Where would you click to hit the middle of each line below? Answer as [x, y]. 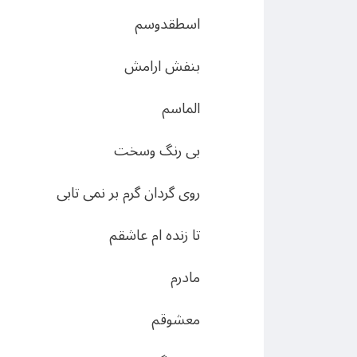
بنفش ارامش [162, 66]
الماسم [181, 108]
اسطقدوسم [167, 24]
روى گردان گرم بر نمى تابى [128, 193]
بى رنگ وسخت [157, 151]
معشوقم [176, 320]
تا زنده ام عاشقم [155, 235]
